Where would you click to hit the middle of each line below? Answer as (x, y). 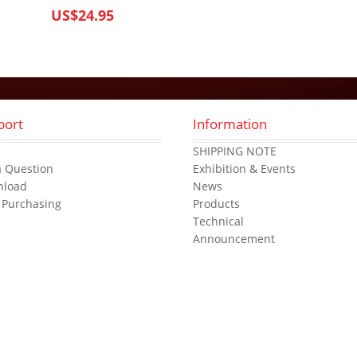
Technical (219, 221)
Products (217, 203)
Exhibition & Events (245, 168)
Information (230, 124)
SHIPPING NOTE (235, 151)
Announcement (234, 238)
